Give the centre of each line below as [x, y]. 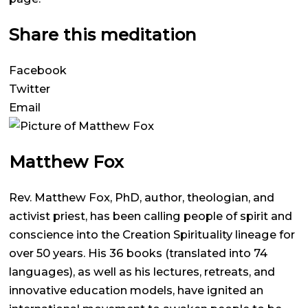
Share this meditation [103, 34]
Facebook [38, 70]
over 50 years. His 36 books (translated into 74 [138, 253]
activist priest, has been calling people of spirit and [151, 216]
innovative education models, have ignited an [136, 290]
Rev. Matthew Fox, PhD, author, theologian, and [142, 197]
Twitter [30, 88]
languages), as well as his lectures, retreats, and [142, 271]
